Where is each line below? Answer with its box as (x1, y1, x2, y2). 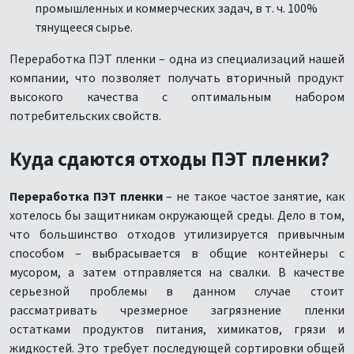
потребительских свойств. (9, 107, 161, 125)
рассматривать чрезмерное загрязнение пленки (9, 302, 345, 319)
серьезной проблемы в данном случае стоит (9, 283, 345, 300)
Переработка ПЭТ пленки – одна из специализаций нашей (9, 51, 345, 68)
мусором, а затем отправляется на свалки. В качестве (9, 264, 345, 281)
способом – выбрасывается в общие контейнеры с (9, 245, 345, 262)
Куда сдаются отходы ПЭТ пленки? (9, 145, 330, 174)
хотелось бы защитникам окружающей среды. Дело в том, (9, 207, 345, 224)
